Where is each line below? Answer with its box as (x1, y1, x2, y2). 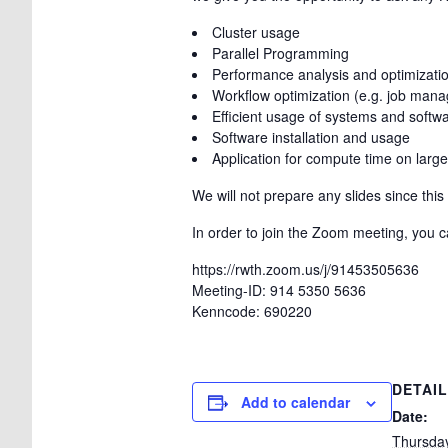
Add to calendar (241, 392, 350, 412)
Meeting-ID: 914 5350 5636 (192, 280, 366, 300)
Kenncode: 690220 (192, 301, 312, 321)
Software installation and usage (212, 127, 410, 147)
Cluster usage (212, 22, 300, 42)
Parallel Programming (212, 43, 349, 63)
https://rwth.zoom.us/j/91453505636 (192, 259, 419, 279)
